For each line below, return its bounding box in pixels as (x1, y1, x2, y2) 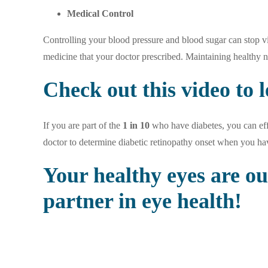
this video (142, 77, 230, 102)
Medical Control (67, 8, 133, 19)
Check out (43, 77, 142, 102)
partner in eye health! (43, 188, 242, 213)
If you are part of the (43, 120, 123, 130)
